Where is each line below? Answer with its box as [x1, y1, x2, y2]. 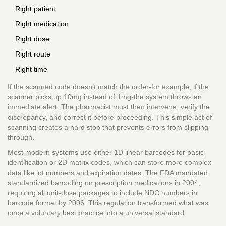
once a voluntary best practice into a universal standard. [8, 209, 186, 217]
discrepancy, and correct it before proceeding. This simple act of [8, 113, 212, 122]
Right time [15, 65, 47, 74]
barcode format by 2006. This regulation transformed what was [8, 199, 208, 207]
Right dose [15, 35, 49, 43]
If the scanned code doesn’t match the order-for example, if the [8, 83, 209, 91]
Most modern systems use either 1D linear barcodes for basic [8, 148, 204, 157]
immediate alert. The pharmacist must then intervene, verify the [8, 103, 210, 111]
